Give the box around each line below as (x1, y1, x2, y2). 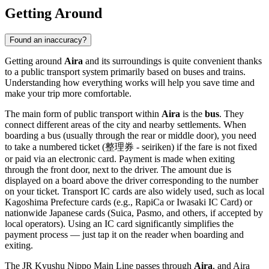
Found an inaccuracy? (10, 35, 86, 44)
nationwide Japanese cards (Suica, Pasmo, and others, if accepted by (5, 207, 263, 218)
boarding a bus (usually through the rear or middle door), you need (5, 130, 256, 141)
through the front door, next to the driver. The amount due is (5, 164, 231, 175)
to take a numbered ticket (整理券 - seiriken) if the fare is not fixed (5, 141, 257, 152)
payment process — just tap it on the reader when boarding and (5, 229, 244, 240)
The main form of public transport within (5, 108, 162, 119)
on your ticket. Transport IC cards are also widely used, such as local (5, 186, 264, 196)
